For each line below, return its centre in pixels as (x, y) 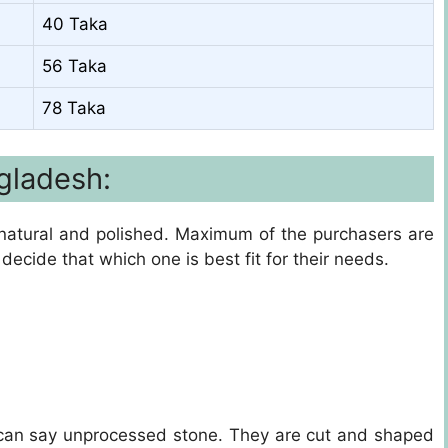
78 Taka (74, 108)
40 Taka (75, 24)
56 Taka (74, 66)
